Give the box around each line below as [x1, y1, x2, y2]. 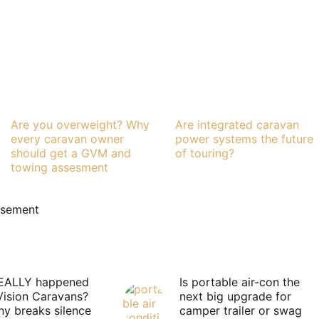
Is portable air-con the [179, 275, 300, 290]
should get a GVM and [10, 146, 131, 161]
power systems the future [174, 132, 313, 147]
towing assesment [10, 160, 108, 175]
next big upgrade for [179, 289, 291, 304]
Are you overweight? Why [10, 117, 150, 132]
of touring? [174, 146, 234, 161]
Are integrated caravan [174, 117, 299, 132]
